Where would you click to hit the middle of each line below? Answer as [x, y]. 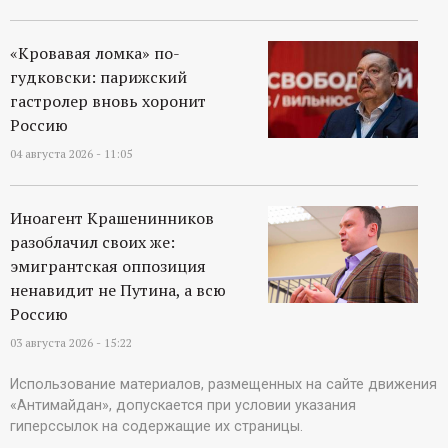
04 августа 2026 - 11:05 [71, 154]
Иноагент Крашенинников [112, 218]
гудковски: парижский [98, 77]
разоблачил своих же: [92, 242]
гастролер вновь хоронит [108, 101]
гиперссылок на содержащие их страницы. [156, 427]
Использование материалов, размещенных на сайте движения [223, 385]
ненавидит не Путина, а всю [118, 290]
